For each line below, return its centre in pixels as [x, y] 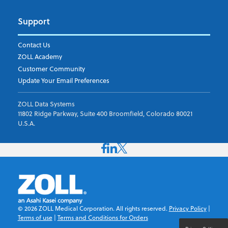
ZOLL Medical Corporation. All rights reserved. [103, 209]
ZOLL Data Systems [46, 104]
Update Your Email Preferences [63, 81]
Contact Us [34, 45]
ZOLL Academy [40, 57]
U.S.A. [26, 123]
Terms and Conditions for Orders [103, 218]
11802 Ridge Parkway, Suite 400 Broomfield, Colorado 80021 [105, 113]
